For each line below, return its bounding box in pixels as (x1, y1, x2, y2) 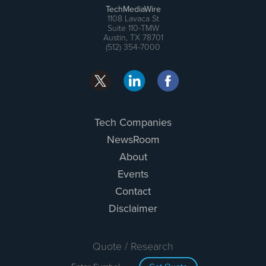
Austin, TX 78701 (103, 33, 163, 43)
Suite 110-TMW (107, 23, 159, 34)
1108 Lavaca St (107, 14, 159, 24)
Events (118, 167, 148, 181)
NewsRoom (106, 133, 160, 147)
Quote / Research (93, 240, 173, 254)
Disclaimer (109, 202, 157, 216)
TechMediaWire (105, 4, 161, 15)
